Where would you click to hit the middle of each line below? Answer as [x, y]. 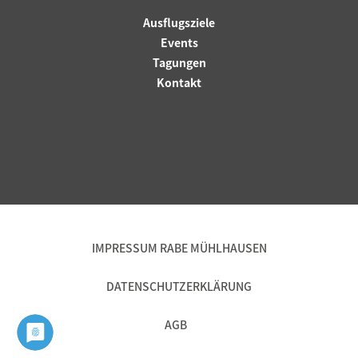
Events [179, 42]
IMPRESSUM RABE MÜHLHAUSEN [179, 247]
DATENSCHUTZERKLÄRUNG [179, 286]
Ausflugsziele [179, 22]
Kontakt [179, 82]
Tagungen [179, 62]
